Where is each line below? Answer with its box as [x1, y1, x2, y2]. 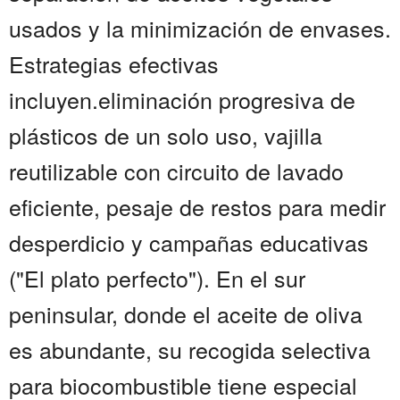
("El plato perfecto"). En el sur [9, 262, 305, 295]
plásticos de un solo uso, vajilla [9, 119, 322, 152]
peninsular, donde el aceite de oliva [9, 297, 362, 330]
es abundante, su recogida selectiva [9, 333, 371, 366]
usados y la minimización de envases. [9, 12, 391, 45]
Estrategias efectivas [9, 47, 219, 80]
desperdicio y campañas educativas [9, 226, 369, 259]
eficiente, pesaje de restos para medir [9, 190, 386, 223]
